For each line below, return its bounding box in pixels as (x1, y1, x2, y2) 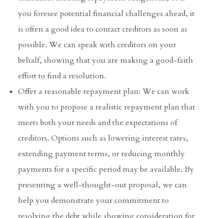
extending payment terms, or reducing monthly (18, 148, 185, 160)
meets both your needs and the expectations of (18, 117, 177, 128)
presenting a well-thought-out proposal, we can (18, 180, 187, 191)
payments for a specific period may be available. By (18, 164, 194, 175)
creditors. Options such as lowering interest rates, (18, 133, 188, 144)
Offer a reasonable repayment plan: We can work (18, 86, 189, 97)
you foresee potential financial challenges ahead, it (18, 8, 195, 19)
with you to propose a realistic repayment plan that (18, 102, 195, 113)
